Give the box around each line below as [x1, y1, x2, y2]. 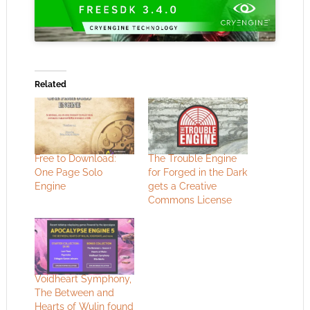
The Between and [34, 287, 114, 299]
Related [34, 79, 66, 89]
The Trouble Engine [147, 153, 237, 165]
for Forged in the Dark [147, 167, 247, 179]
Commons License [147, 194, 232, 206]
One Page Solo [34, 167, 102, 179]
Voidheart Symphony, [34, 273, 131, 285]
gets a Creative [147, 181, 217, 192]
